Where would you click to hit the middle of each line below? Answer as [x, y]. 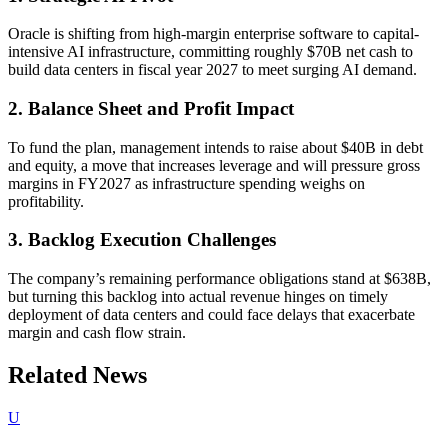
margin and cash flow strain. [97, 333]
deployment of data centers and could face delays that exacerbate [211, 315]
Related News [77, 375]
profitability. [46, 201]
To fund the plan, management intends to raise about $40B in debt [215, 147]
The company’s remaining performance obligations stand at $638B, [219, 279]
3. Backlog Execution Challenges [142, 240]
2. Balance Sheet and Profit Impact [151, 108]
